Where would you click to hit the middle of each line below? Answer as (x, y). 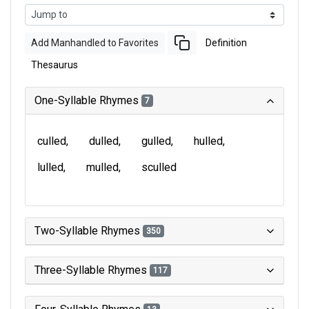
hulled (208, 141)
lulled (50, 167)
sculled (159, 167)
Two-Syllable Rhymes (89, 231)
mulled (102, 167)
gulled (156, 141)
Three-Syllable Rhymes (92, 270)
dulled (104, 141)
